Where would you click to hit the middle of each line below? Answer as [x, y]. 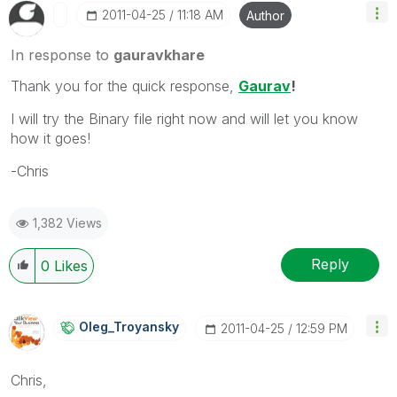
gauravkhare [159, 54]
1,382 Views [67, 222]
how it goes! [51, 138]
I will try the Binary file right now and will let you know [184, 118]
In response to [62, 54]
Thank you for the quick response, [125, 86]
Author [265, 15]
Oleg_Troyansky [129, 326]
